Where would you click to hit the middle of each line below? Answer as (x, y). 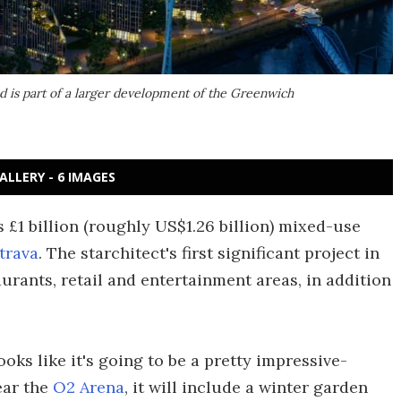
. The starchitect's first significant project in (209, 253)
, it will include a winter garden (246, 387)
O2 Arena (89, 387)
